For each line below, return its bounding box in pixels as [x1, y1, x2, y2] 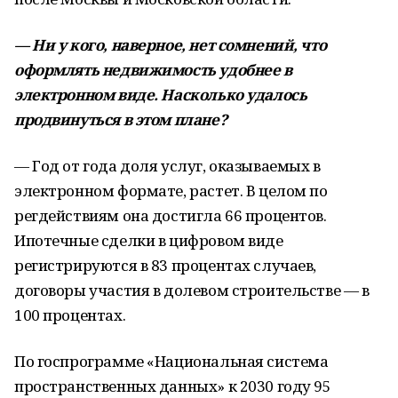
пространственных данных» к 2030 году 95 [14, 376, 331, 396]
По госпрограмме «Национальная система [14, 351, 329, 371]
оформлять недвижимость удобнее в [14, 60, 292, 80]
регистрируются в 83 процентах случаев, [14, 255, 317, 275]
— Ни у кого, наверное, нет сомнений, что [14, 35, 327, 55]
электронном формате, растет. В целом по [14, 180, 328, 201]
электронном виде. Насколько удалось [14, 84, 307, 105]
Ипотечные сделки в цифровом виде [14, 230, 283, 251]
